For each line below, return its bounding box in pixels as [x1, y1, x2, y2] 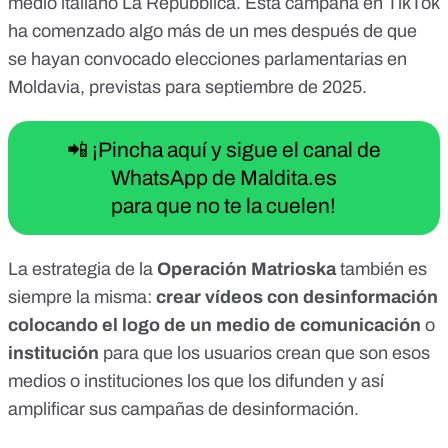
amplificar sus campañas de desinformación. [8, 399, 363, 420]
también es [336, 259, 427, 280]
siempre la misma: [8, 287, 156, 308]
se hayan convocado [8, 49, 175, 70]
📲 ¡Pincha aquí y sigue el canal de [66, 139, 381, 162]
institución [8, 343, 99, 364]
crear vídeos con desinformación [156, 287, 438, 308]
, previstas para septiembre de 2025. [80, 77, 367, 98]
